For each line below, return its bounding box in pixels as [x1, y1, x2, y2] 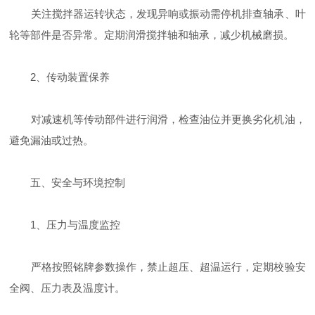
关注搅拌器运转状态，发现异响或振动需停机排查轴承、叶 [9, 8, 306, 20]
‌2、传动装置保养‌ [9, 71, 110, 83]
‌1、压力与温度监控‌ [9, 219, 121, 231]
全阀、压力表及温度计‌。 [9, 282, 126, 294]
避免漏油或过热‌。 [9, 134, 94, 146]
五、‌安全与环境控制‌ [9, 176, 126, 188]
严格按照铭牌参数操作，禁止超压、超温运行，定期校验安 [9, 261, 306, 273]
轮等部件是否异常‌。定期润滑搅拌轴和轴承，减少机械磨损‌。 [9, 29, 295, 41]
